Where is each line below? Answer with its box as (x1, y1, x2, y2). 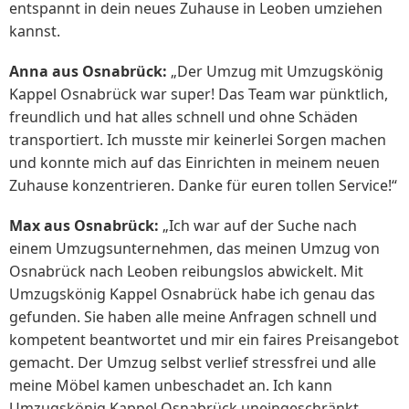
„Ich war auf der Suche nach (159, 215, 357, 236)
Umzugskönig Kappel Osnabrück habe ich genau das (9, 284, 375, 305)
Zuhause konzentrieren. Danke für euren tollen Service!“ (9, 174, 397, 195)
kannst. (9, 20, 60, 41)
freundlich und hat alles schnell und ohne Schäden (9, 106, 358, 127)
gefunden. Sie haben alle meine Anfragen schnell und (9, 307, 377, 328)
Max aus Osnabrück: (9, 215, 159, 236)
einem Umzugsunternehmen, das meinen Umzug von (9, 238, 380, 259)
